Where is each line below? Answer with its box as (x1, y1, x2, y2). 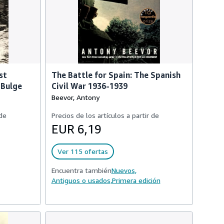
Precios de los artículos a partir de (51, 111, 159, 119)
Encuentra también (51, 166, 111, 174)
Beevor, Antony (51, 93, 99, 101)
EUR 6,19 (51, 122, 101, 136)
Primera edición (111, 176, 160, 184)
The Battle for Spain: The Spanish (51, 70, 180, 80)
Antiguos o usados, (51, 176, 112, 184)
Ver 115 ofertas (57, 147, 108, 155)
